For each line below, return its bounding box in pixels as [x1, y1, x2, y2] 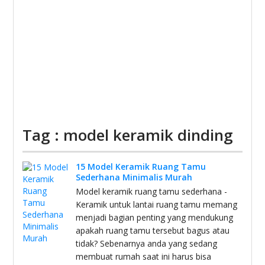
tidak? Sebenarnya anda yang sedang [76, 238, 218, 249]
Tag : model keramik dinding [22, 124, 234, 146]
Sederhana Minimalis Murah [76, 172, 193, 183]
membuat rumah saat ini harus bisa [76, 251, 212, 262]
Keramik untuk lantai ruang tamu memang [76, 199, 238, 210]
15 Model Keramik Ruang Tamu [76, 161, 206, 172]
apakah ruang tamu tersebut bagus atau [76, 225, 230, 236]
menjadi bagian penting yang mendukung [76, 212, 234, 223]
